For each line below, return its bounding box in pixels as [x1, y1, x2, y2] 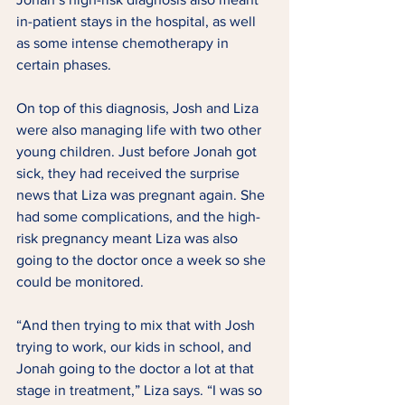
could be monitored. [16, 274, 151, 290]
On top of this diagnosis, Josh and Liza [16, 100, 262, 117]
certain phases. [16, 57, 115, 73]
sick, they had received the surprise [16, 165, 243, 182]
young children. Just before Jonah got [16, 144, 260, 160]
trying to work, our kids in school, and [16, 339, 255, 355]
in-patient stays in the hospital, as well [16, 14, 259, 30]
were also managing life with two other [16, 122, 265, 138]
